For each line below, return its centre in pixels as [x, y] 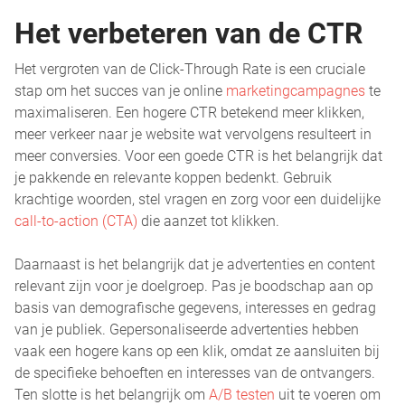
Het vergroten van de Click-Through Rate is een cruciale [190, 69]
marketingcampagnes [296, 90]
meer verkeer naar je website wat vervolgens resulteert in [193, 134]
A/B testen [242, 394]
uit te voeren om [328, 394]
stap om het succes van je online [120, 90]
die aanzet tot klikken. [208, 221]
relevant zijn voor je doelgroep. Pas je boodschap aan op [194, 286]
